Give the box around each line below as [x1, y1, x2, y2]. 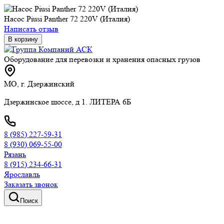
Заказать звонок [4, 179, 58, 189]
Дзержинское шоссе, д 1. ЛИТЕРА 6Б [4, 97, 131, 106]
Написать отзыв [4, 24, 58, 33]
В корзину [8, 35, 38, 43]
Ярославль [4, 169, 40, 179]
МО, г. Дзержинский [4, 79, 74, 88]
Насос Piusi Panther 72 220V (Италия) [4, 14, 130, 23]
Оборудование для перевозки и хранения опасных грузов [4, 54, 200, 64]
